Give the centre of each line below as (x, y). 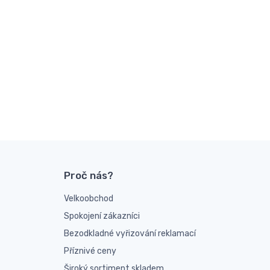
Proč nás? (89, 176)
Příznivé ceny (90, 251)
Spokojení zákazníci (102, 216)
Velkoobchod (89, 199)
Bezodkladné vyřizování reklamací (130, 234)
